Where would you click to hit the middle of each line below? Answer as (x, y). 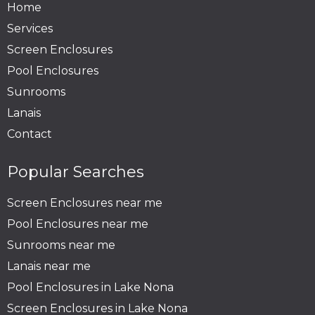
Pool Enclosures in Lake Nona (90, 287)
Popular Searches (76, 172)
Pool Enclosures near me (78, 224)
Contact (30, 134)
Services (30, 28)
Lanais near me (49, 266)
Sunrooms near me (61, 245)
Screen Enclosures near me (85, 202)
